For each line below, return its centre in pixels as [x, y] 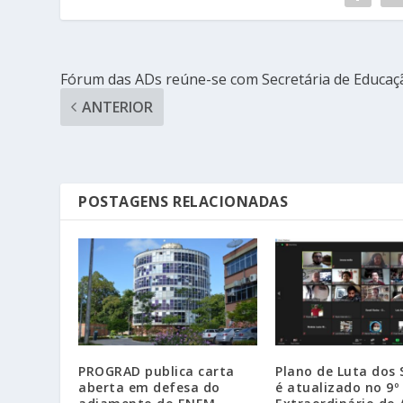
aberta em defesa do [149, 388]
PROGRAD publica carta [157, 372]
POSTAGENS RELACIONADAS [184, 201]
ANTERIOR [118, 107]
